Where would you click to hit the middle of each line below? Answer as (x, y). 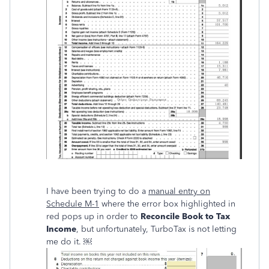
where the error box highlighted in (167, 204)
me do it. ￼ (69, 242)
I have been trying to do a (97, 192)
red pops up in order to (93, 217)
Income (61, 229)
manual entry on (179, 192)
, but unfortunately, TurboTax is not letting (156, 229)
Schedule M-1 (73, 204)
